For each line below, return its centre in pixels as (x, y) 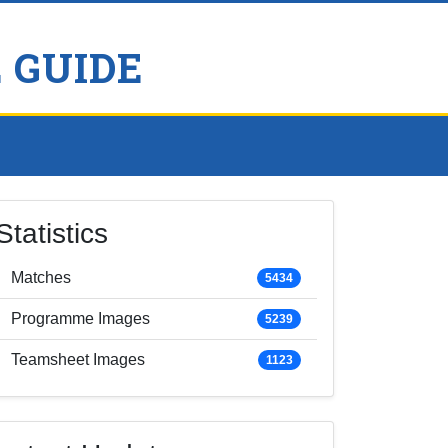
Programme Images (80, 318)
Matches (41, 277)
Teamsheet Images (78, 359)
